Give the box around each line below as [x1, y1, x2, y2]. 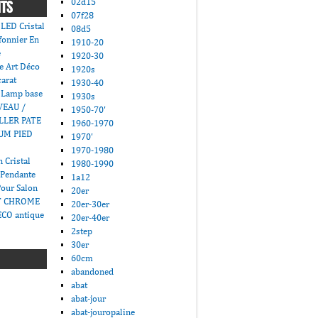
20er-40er [71, 212, 110, 223]
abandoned [71, 266, 114, 277]
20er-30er [71, 199, 110, 209]
